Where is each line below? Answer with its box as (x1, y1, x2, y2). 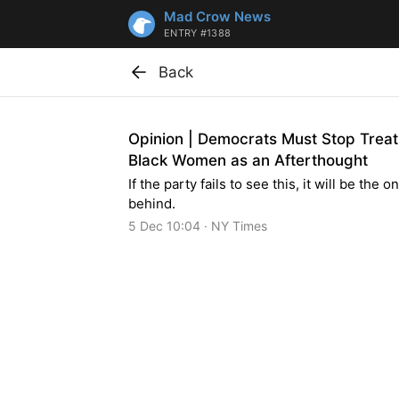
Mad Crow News (164, 8, 271, 25)
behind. (128, 195, 175, 212)
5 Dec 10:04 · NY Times (128, 218, 267, 233)
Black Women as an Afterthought (128, 151, 368, 169)
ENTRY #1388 (164, 27, 232, 39)
